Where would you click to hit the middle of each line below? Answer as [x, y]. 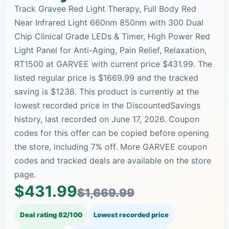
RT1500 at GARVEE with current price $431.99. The [113, 64]
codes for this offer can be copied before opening [112, 133]
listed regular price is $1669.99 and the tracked [106, 77]
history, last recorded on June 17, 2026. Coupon [107, 119]
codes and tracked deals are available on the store [113, 160]
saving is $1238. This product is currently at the [107, 91]
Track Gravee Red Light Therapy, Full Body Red [105, 8]
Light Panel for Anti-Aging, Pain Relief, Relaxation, [110, 50]
